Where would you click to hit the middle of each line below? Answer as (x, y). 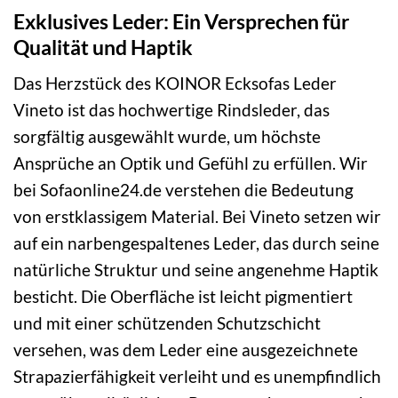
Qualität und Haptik (103, 47)
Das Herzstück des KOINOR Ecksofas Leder (175, 84)
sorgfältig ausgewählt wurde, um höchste (167, 137)
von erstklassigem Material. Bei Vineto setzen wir (197, 217)
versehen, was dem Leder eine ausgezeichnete (186, 350)
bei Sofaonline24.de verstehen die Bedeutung (183, 190)
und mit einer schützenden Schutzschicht (167, 323)
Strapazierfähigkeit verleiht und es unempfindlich (197, 377)
